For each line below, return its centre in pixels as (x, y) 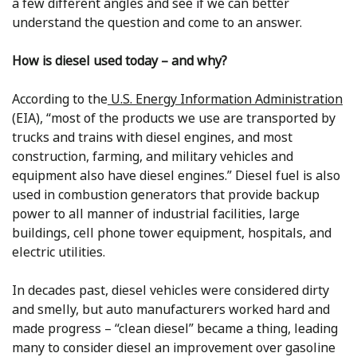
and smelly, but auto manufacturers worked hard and (171, 310)
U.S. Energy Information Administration (225, 99)
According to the (60, 99)
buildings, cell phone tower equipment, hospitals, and (172, 233)
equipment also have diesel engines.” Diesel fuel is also (176, 176)
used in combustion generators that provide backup (166, 195)
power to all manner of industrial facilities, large (156, 214)
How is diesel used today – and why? (120, 61)
